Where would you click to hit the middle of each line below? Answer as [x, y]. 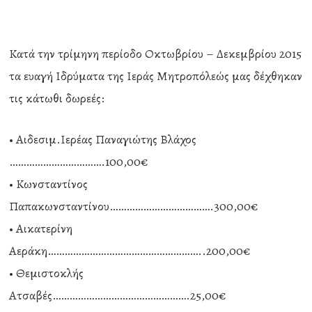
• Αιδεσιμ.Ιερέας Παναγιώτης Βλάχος [103, 139]
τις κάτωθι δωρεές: [57, 98]
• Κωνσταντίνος [49, 184]
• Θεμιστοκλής [47, 273]
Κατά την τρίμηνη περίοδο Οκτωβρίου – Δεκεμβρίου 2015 [156, 54]
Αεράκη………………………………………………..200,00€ [130, 251]
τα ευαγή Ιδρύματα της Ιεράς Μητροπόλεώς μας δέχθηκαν [156, 76]
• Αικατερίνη [41, 228]
